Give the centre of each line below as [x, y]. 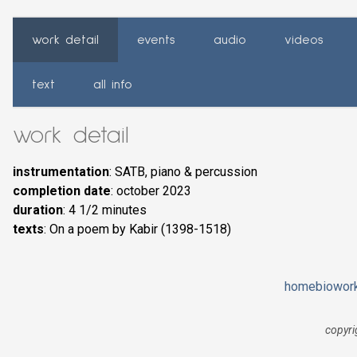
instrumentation [61, 172]
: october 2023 [151, 191]
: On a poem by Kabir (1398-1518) [137, 229]
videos [304, 40]
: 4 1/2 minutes [105, 210]
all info [113, 84]
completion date [62, 191]
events [156, 40]
